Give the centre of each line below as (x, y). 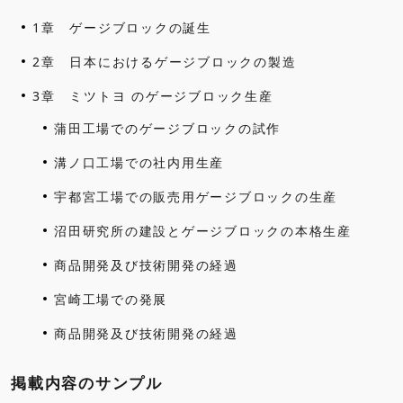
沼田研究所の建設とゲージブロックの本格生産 (203, 230)
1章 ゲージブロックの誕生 (122, 27)
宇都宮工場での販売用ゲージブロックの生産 (196, 196)
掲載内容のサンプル (87, 382)
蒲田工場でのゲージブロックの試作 (167, 128)
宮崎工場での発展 (111, 299)
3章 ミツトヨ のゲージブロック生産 (153, 95)
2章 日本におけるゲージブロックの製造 (165, 61)
